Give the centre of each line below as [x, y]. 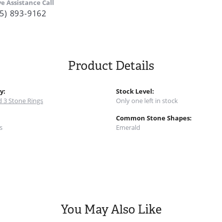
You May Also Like [111, 209]
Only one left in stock [147, 100]
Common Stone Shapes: [154, 118]
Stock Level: [135, 91]
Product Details [111, 65]
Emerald [128, 127]
